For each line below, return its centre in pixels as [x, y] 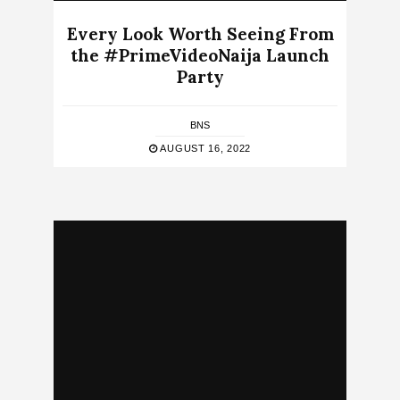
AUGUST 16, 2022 [204, 149]
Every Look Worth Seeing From [200, 34]
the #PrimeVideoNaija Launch [200, 56]
